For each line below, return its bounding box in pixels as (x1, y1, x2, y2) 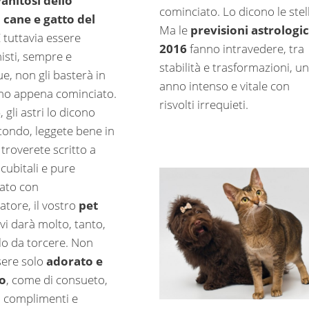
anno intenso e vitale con (159, 77, 290, 94)
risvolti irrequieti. (159, 96, 248, 112)
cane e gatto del (3, 11, 96, 28)
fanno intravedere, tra (186, 40, 304, 57)
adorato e (46, 253, 103, 270)
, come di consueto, (6, 272, 108, 288)
